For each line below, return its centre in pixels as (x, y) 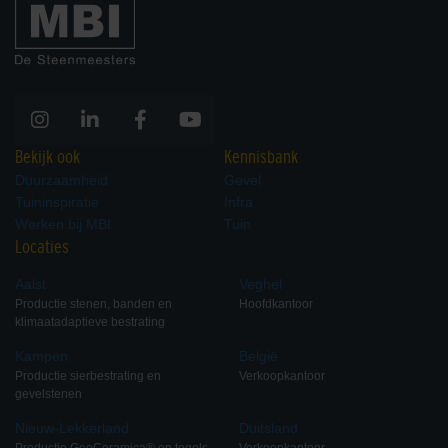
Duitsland (268, 427)
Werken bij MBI (63, 223)
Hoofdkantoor (276, 303)
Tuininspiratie (57, 201)
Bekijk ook (47, 156)
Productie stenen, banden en (93, 303)
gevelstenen (48, 393)
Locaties (42, 246)
